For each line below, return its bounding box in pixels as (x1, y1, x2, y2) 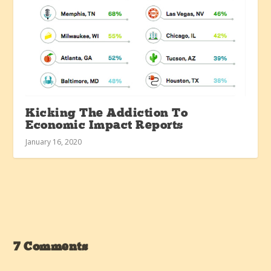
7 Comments (13, 241, 88, 253)
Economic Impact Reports (25, 119, 183, 132)
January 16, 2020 (25, 136, 82, 147)
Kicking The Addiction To (25, 107, 188, 120)
